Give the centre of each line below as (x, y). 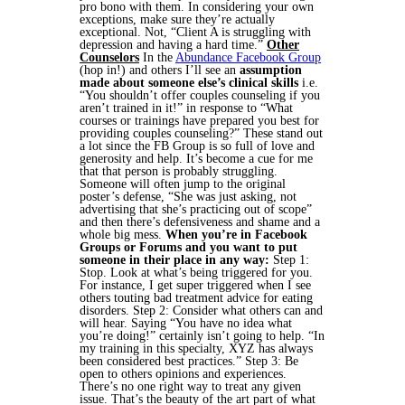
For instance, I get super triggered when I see (195, 285)
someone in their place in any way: (174, 260)
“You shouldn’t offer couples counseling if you (200, 95)
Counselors (109, 57)
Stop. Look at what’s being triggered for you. (196, 273)
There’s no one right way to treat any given (190, 386)
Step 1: (291, 260)
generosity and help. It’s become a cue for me (196, 159)
